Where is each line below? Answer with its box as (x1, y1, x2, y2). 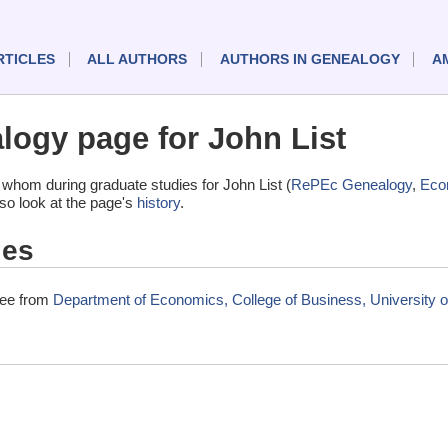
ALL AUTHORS (87, 52, 188, 68)
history (137, 194, 180, 212)
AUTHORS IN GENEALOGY (219, 52, 400, 68)
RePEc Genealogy (291, 176, 412, 194)
